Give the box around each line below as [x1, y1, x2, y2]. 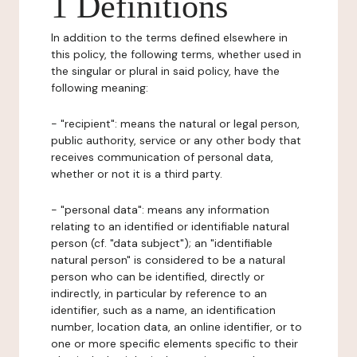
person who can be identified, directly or [51, 269, 265, 284]
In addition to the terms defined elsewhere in [51, 30, 288, 45]
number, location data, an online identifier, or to [51, 320, 302, 334]
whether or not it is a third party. [51, 167, 222, 181]
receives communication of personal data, [51, 150, 273, 164]
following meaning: [51, 80, 148, 95]
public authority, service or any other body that [51, 133, 301, 147]
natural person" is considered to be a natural [51, 253, 285, 267]
